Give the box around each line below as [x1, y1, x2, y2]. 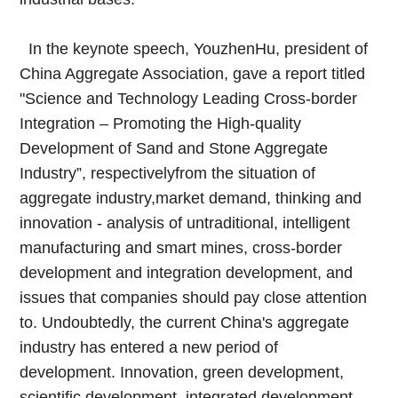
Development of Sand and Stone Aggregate [20, 139, 329, 157]
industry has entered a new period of [20, 338, 279, 356]
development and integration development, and [20, 263, 354, 282]
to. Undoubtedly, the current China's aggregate [20, 313, 350, 331]
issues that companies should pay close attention [20, 288, 368, 306]
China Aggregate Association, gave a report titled [20, 64, 366, 83]
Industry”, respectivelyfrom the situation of [20, 163, 316, 182]
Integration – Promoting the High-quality [20, 114, 302, 132]
